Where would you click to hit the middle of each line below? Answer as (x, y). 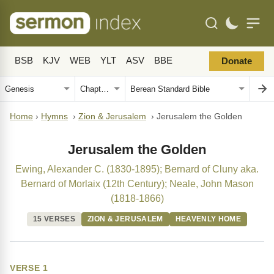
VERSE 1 (29, 268)
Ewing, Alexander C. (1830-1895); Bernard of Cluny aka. (137, 169)
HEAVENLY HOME (208, 219)
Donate (237, 61)
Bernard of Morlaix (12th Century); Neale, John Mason (137, 184)
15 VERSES (54, 219)
